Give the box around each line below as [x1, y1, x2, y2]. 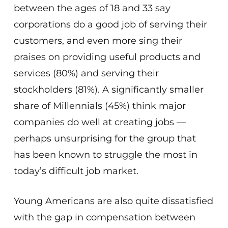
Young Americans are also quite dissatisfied [13, 195, 213, 207]
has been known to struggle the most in [13, 149, 197, 160]
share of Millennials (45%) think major [13, 100, 186, 111]
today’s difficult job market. [13, 165, 138, 177]
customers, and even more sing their [13, 35, 182, 46]
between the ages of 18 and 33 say [13, 3, 170, 14]
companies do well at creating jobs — [13, 117, 186, 128]
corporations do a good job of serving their [13, 19, 207, 30]
